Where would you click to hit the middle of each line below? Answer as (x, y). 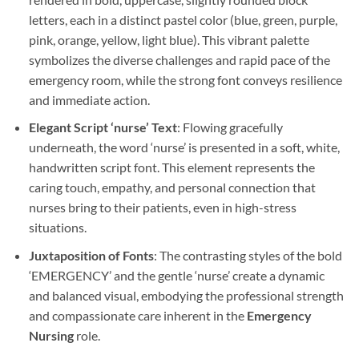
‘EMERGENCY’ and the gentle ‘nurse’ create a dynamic (176, 275)
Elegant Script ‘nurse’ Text (103, 127)
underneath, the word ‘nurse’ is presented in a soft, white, (184, 147)
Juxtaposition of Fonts (91, 255)
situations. (57, 228)
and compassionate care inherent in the (137, 315)
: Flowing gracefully (230, 127)
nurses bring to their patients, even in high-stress (162, 208)
